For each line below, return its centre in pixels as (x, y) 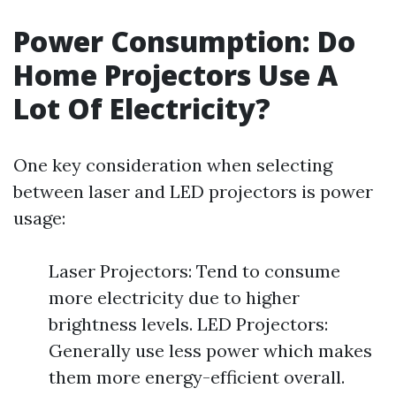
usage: (39, 218)
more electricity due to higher (174, 297)
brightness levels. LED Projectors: (188, 324)
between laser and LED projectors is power (193, 191)
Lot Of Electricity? (142, 108)
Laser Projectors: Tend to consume (194, 271)
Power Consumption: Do (184, 41)
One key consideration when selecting (173, 165)
